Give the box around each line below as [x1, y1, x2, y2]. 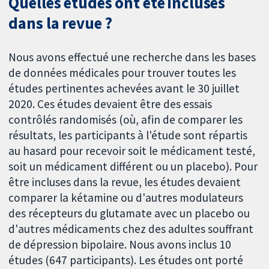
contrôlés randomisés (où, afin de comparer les [8, 112, 243, 127]
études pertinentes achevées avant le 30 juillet [8, 81, 240, 96]
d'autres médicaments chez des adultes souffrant [8, 222, 254, 237]
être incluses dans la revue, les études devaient [8, 175, 241, 190]
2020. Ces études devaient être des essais [8, 97, 213, 112]
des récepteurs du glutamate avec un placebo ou [8, 206, 250, 221]
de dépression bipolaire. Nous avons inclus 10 [8, 237, 232, 252]
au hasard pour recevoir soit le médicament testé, [8, 144, 256, 159]
